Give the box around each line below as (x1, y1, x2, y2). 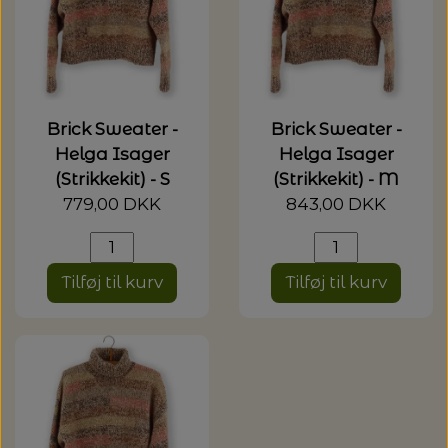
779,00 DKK (63, 193, 161, 214)
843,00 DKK (286, 193, 386, 214)
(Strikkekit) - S (54, 168, 170, 189)
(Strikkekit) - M (273, 168, 399, 189)
